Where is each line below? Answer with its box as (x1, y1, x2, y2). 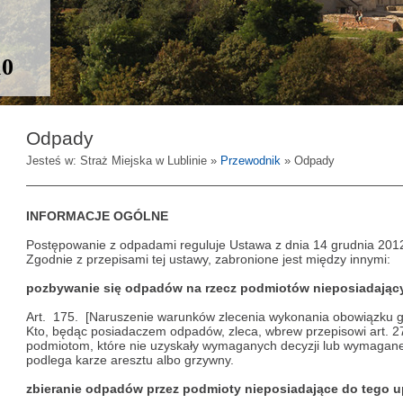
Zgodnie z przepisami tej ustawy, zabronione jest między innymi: (26, 252, 390, 266)
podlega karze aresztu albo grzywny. (26, 353, 234, 367)
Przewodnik (220, 154, 281, 167)
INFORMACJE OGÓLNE (26, 209, 168, 223)
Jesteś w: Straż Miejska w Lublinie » (26, 154, 220, 167)
